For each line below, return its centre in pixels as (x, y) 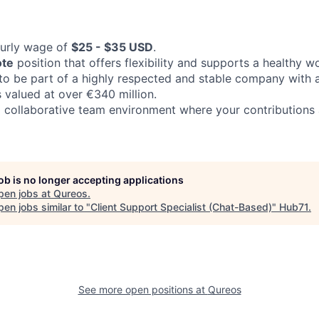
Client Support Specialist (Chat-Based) (181, 207)
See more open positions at (143, 289)
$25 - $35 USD (112, 47)
